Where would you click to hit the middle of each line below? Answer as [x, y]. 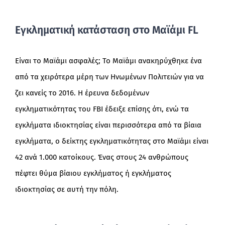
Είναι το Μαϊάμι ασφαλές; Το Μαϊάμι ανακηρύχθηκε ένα [108, 61]
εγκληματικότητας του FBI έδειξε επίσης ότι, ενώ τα [102, 109]
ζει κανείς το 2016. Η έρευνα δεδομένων [82, 93]
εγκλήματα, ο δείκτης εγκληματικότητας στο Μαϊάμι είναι [111, 141]
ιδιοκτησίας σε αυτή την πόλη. [67, 190]
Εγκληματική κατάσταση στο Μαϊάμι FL [106, 30]
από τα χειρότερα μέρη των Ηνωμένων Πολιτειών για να [109, 77]
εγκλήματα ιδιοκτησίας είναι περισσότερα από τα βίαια [108, 125]
